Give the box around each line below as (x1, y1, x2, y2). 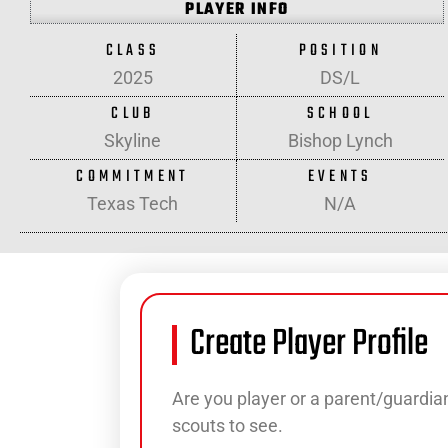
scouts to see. (172, 415, 283, 436)
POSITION (298, 38, 382, 64)
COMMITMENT (76, 164, 190, 190)
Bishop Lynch (287, 130, 393, 151)
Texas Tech (87, 193, 179, 214)
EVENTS (307, 164, 373, 190)
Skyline (104, 130, 162, 151)
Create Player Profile (190, 316, 428, 373)
